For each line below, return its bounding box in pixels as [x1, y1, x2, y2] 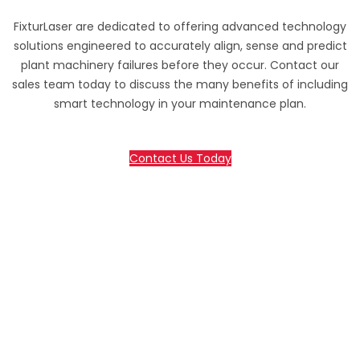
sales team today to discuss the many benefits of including [12, 76, 348, 93]
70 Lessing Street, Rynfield [6, 315, 152, 332]
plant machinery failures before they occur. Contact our [21, 57, 339, 74]
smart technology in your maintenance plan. [54, 96, 306, 112]
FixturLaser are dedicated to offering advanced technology [14, 18, 346, 35]
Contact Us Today [129, 150, 231, 167]
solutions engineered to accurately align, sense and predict [13, 38, 347, 55]
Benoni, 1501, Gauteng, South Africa [6, 334, 200, 351]
